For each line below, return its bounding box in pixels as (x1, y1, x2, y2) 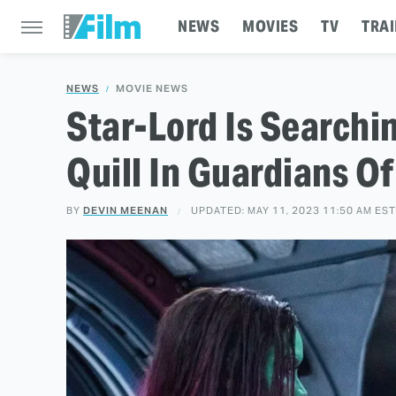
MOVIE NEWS (116, 82, 188, 95)
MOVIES (242, 16, 298, 36)
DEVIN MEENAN (83, 204, 168, 217)
